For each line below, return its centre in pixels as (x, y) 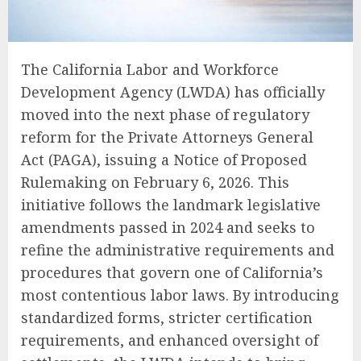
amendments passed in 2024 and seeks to (168, 227)
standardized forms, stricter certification (167, 317)
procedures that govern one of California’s (172, 272)
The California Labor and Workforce (150, 69)
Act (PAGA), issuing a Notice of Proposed (164, 159)
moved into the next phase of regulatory (165, 114)
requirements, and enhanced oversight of (170, 340)
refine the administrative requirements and (178, 249)
